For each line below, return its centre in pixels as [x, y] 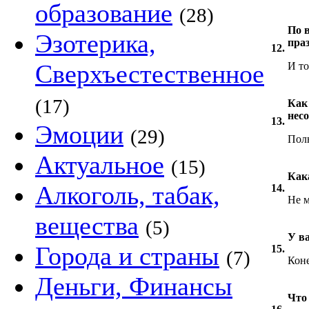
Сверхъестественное [150, 74]
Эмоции [79, 134]
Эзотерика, [96, 43]
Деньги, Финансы [134, 286]
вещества [87, 226]
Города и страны [127, 256]
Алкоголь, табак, [128, 195]
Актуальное [100, 165]
